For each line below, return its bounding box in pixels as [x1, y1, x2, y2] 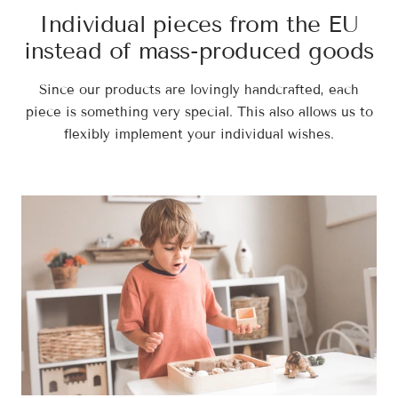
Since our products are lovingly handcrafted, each [39, 81, 359, 98]
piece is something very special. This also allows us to [25, 103, 373, 120]
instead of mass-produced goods [23, 36, 374, 65]
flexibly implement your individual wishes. [64, 125, 334, 142]
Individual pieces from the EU [39, 10, 359, 38]
